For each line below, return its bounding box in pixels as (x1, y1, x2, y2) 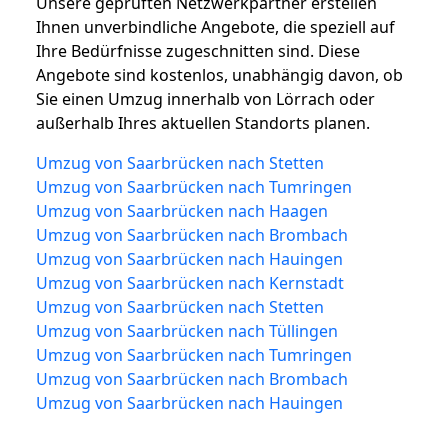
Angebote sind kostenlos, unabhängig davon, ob (36, 63, 403, 86)
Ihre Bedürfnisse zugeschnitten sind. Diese (36, 39, 360, 62)
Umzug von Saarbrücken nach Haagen (36, 199, 328, 222)
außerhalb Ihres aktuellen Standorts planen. (36, 111, 370, 134)
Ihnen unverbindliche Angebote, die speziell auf (36, 15, 395, 38)
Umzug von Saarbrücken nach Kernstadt (36, 271, 344, 294)
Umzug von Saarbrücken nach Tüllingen (36, 319, 338, 342)
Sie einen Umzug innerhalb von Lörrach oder (36, 87, 375, 110)
